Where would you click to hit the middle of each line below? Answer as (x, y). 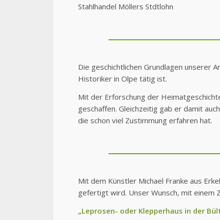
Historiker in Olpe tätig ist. (122, 79)
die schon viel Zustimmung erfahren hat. (145, 121)
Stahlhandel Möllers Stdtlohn (125, 7)
